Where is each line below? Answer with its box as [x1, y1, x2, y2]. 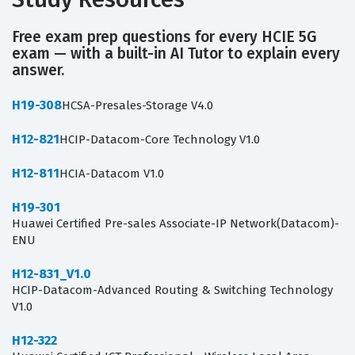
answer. [12, 61, 64, 80]
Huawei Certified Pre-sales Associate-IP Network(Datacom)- [12, 216, 339, 231]
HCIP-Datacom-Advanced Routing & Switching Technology [12, 283, 333, 298]
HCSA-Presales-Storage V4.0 [62, 98, 213, 113]
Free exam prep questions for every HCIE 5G [12, 28, 317, 47]
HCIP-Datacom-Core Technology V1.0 [59, 132, 260, 147]
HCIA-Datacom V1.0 [59, 166, 164, 181]
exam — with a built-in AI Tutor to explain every [12, 44, 340, 63]
